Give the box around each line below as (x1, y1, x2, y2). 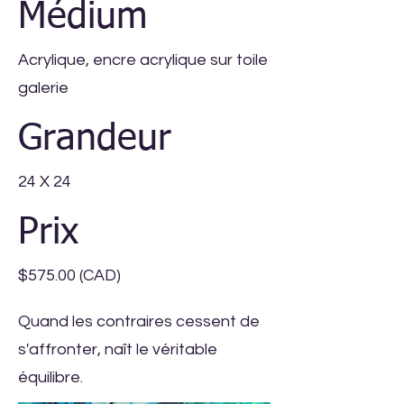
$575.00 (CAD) (18, 267, 121, 284)
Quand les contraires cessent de (18, 313, 260, 330)
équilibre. (18, 369, 83, 386)
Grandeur (18, 121, 171, 158)
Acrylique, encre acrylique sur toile (18, 51, 268, 69)
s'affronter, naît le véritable (18, 341, 217, 358)
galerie (18, 79, 69, 96)
